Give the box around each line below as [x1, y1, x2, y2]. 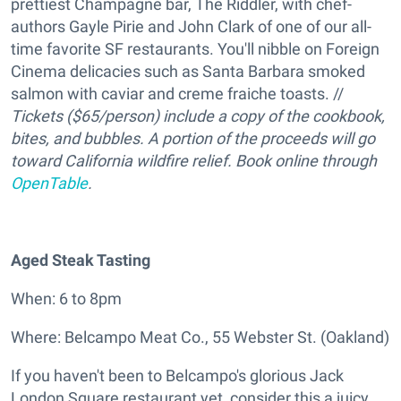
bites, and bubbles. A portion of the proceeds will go [11, 129, 375, 149]
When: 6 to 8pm [11, 289, 122, 309]
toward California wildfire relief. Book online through [11, 151, 377, 171]
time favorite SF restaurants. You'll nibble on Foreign [11, 39, 380, 59]
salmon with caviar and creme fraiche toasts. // [11, 84, 344, 104]
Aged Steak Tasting [11, 251, 150, 270]
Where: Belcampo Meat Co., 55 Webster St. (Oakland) [11, 328, 389, 347]
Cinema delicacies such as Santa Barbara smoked [11, 62, 365, 81]
